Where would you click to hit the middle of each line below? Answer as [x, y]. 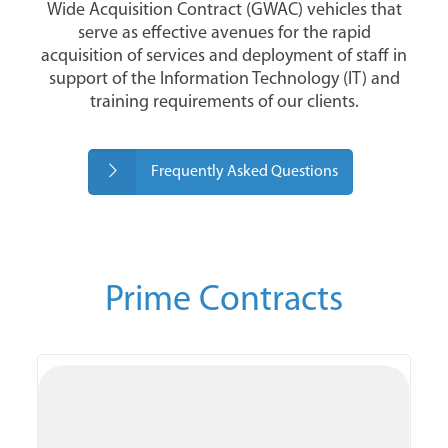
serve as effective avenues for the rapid [224, 33]
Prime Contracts [224, 300]
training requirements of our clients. [224, 102]
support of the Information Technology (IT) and [224, 79]
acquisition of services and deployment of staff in [224, 56]
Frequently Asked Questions [245, 171]
